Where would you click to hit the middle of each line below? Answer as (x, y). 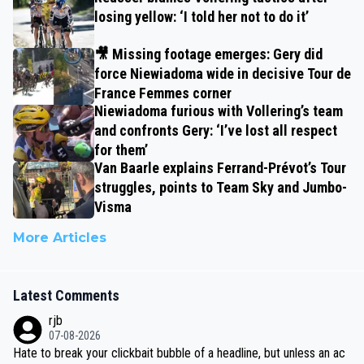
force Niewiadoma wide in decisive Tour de (223, 74)
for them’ (121, 150)
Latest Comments (66, 296)
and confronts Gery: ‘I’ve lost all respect (216, 131)
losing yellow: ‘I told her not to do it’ (201, 17)
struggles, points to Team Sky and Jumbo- (221, 188)
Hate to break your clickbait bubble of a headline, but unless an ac (179, 353)
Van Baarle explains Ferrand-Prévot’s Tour (220, 168)
